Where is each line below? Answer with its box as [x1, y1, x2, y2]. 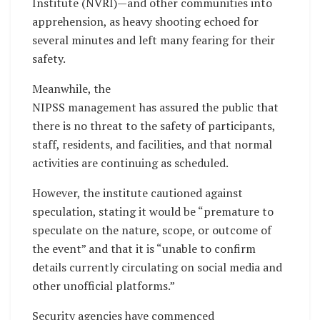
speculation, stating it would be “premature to [32, 203, 274, 219]
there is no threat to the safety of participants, [32, 117, 275, 134]
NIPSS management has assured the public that [32, 99, 279, 115]
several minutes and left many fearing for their [32, 31, 275, 48]
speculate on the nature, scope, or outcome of [32, 221, 271, 238]
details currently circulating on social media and [32, 259, 282, 275]
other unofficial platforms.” [32, 277, 175, 294]
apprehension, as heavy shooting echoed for [32, 13, 259, 29]
